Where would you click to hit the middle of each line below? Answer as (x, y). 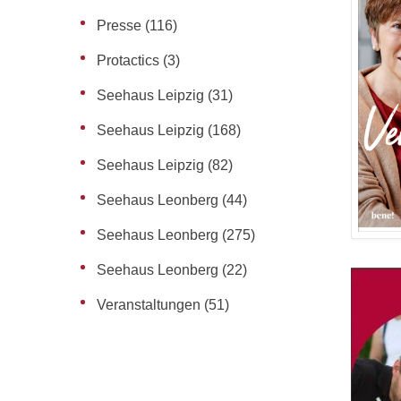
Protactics (128, 60)
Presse (119, 26)
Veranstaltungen (149, 305)
